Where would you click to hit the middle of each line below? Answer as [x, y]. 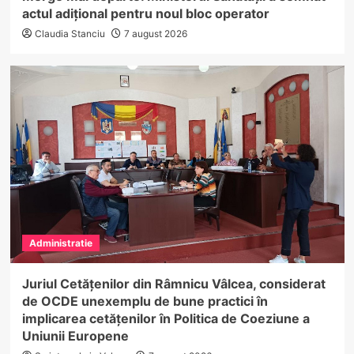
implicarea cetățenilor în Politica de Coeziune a [166, 319]
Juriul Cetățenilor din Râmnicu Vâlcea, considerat [173, 284]
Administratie [60, 243]
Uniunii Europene [75, 336]
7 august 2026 [155, 34]
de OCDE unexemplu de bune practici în [145, 301]
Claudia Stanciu [70, 34]
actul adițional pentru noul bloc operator [145, 14]
